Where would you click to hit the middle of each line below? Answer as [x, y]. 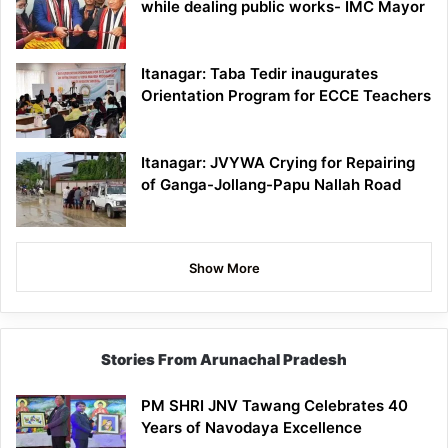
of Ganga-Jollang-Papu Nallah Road [271, 185]
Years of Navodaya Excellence [251, 428]
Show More [224, 268]
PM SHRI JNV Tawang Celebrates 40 [274, 406]
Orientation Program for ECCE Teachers [286, 96]
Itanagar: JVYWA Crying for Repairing [278, 163]
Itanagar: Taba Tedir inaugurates [259, 74]
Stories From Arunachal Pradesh [224, 360]
